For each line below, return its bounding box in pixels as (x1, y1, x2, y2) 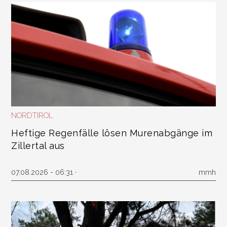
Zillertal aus (11, 140, 65, 151)
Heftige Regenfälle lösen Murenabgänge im (11, 128, 212, 138)
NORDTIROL (11, 111, 53, 120)
